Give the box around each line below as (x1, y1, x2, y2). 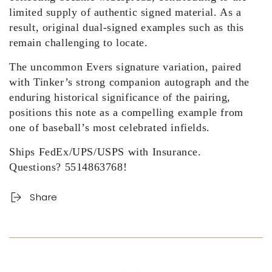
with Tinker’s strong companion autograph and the (9, 75, 250, 88)
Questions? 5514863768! (9, 160, 127, 173)
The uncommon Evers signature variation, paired (9, 60, 242, 73)
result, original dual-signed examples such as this (9, 21, 245, 33)
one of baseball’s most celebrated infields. (9, 121, 210, 134)
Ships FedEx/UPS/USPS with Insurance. (9, 145, 202, 158)
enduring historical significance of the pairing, (9, 90, 231, 103)
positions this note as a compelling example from (9, 106, 243, 118)
